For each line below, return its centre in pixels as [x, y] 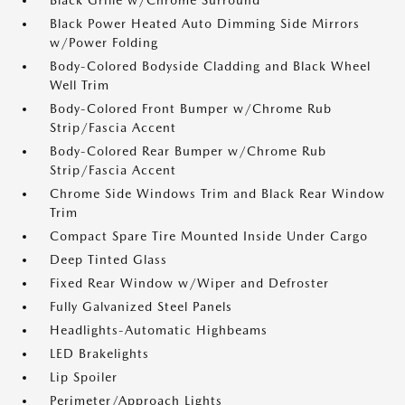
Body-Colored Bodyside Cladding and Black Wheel [210, 66]
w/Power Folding [104, 42]
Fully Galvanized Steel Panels [141, 306]
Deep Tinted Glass [108, 259]
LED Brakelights [99, 353]
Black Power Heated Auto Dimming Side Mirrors [205, 24]
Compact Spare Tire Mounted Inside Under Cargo [209, 236]
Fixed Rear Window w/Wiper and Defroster [189, 283]
